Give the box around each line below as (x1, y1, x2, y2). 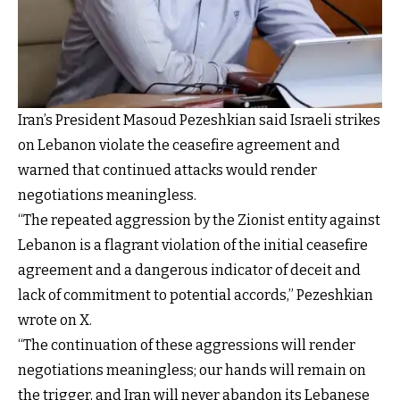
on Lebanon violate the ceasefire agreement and (18, 136, 340, 154)
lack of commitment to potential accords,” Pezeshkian (18, 286, 373, 304)
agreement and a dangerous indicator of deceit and (18, 261, 361, 279)
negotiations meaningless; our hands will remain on (18, 361, 366, 379)
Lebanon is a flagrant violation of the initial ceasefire (18, 236, 368, 254)
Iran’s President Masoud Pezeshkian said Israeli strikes (18, 111, 380, 129)
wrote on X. (18, 311, 92, 329)
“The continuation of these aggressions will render (18, 336, 355, 354)
